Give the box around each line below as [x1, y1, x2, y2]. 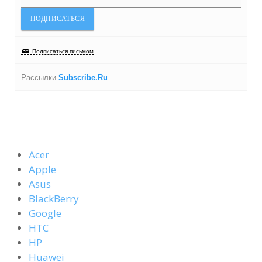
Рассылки [21, 73, 58, 82]
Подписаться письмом [32, 48, 94, 54]
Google [29, 206, 61, 220]
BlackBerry [29, 192, 79, 205]
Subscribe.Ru [58, 73, 108, 82]
